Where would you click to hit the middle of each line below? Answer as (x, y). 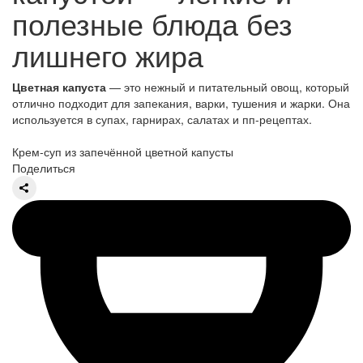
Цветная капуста (59, 87)
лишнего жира (108, 55)
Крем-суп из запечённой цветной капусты (123, 152)
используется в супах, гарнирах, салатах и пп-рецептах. (162, 120)
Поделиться (44, 168)
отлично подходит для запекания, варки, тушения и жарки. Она (181, 103)
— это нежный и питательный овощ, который (228, 87)
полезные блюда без (152, 23)
